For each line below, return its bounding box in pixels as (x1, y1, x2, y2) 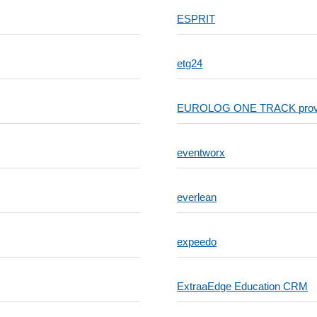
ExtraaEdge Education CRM (177, 280, 309, 292)
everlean (177, 191, 217, 203)
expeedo (177, 236, 217, 248)
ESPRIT (177, 13, 216, 25)
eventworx (177, 146, 226, 158)
